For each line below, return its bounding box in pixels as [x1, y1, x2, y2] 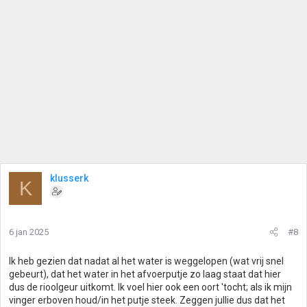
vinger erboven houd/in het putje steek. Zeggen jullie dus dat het [9, 295, 285, 306]
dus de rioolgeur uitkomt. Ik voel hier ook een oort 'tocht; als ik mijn [9, 282, 292, 293]
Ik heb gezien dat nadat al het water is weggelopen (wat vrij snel [9, 256, 284, 267]
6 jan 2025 [9, 227, 49, 237]
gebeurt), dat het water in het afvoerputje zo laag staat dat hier [9, 269, 281, 280]
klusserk [50, 173, 88, 184]
